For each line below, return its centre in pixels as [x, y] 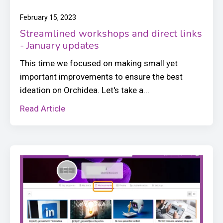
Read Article [43, 109]
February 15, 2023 [48, 18]
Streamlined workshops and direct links [111, 34]
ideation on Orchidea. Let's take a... [85, 90]
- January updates [59, 46]
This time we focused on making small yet [99, 63]
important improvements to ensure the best [101, 77]
